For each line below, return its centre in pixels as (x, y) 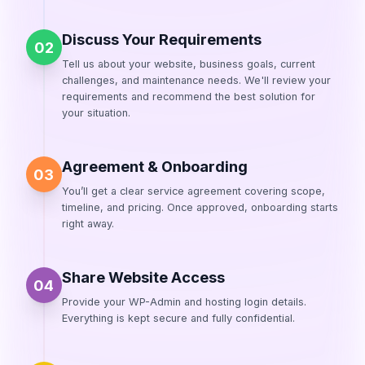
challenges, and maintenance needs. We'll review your (196, 80)
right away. (88, 223)
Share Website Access (143, 277)
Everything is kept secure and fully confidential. (178, 318)
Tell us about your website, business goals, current (188, 64)
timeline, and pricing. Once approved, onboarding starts (200, 207)
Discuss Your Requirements (161, 40)
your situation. (96, 112)
